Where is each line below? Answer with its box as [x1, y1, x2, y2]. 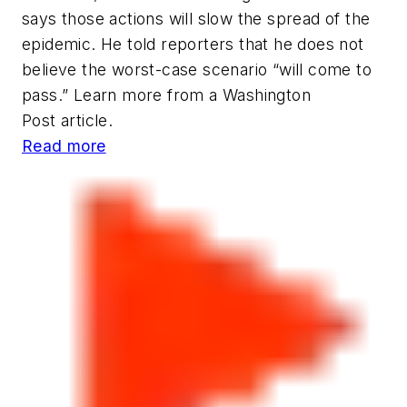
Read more [22, 135, 106, 155]
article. [55, 110, 114, 130]
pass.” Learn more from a [22, 84, 223, 104]
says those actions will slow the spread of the [22, 8, 371, 28]
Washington [223, 84, 312, 104]
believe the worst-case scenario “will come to [22, 59, 372, 79]
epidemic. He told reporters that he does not [22, 34, 364, 54]
